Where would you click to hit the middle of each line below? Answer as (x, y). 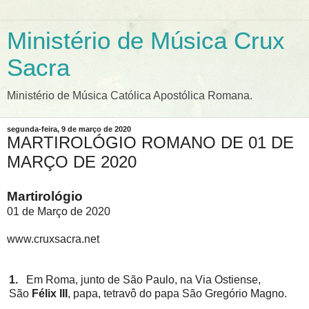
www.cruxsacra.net (53, 239)
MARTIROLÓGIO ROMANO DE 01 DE (150, 142)
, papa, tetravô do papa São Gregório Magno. (177, 293)
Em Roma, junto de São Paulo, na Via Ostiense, (143, 279)
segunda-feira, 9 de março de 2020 (69, 129)
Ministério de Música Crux (146, 41)
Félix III (50, 293)
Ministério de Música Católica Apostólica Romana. (130, 96)
